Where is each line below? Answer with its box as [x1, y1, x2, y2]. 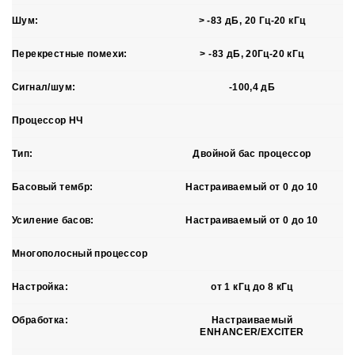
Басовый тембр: [12, 181, 94, 193]
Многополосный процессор [12, 247, 147, 259]
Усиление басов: [12, 214, 94, 226]
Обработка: [12, 314, 68, 326]
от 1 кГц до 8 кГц [211, 281, 293, 292]
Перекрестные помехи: [12, 48, 128, 59]
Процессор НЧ [12, 114, 83, 126]
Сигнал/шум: [12, 81, 76, 93]
